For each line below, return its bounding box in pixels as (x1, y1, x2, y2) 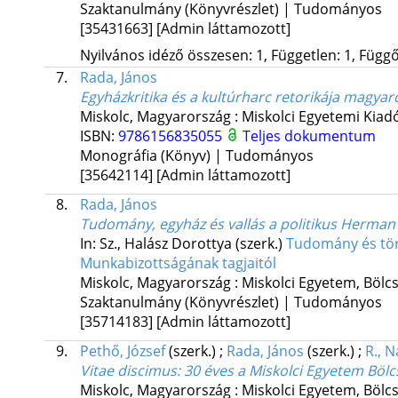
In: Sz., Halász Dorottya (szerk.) (79, 234, 286, 254)
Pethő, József (79, 341, 165, 362)
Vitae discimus (79, 361, 177, 381)
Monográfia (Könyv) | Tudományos (79, 146, 314, 166)
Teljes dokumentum (242, 126, 376, 147)
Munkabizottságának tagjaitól (79, 253, 276, 274)
